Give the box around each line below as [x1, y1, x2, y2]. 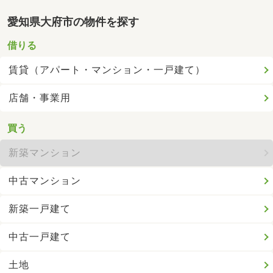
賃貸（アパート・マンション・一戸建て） [9, 63, 206, 76]
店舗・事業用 [9, 91, 71, 104]
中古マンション [9, 174, 82, 186]
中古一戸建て [9, 230, 71, 243]
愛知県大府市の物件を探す [7, 16, 139, 28]
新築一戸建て [9, 202, 71, 214]
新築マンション [9, 146, 82, 158]
